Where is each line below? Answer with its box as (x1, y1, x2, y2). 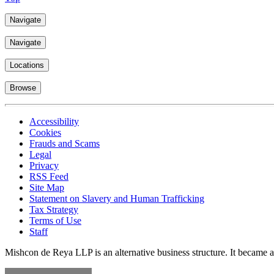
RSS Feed (29, 171, 68, 182)
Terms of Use (29, 215, 81, 226)
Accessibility (29, 116, 79, 127)
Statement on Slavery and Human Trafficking (29, 193, 204, 204)
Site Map (29, 182, 64, 193)
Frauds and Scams (29, 138, 100, 149)
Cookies (29, 127, 61, 138)
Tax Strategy (29, 204, 78, 215)
